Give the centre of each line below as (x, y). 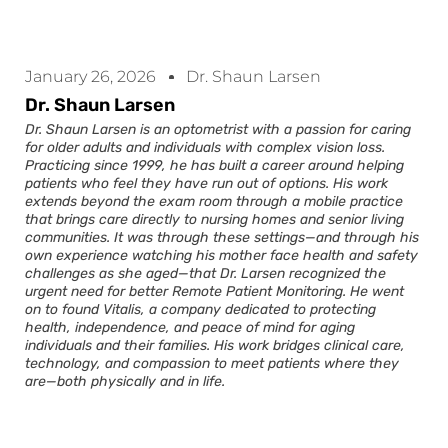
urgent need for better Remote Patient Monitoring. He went (214, 292)
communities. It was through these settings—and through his (222, 238)
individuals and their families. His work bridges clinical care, (215, 346)
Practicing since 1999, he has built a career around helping (214, 166)
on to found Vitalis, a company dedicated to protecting (200, 310)
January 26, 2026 (90, 77)
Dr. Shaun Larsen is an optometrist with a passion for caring (218, 130)
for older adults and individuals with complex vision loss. (205, 148)
